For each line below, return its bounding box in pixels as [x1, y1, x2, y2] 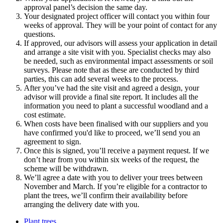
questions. [24, 29, 55, 38]
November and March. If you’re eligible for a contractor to [24, 182, 207, 191]
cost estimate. [24, 110, 66, 119]
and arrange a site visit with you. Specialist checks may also [24, 47, 211, 56]
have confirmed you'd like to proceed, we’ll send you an [24, 128, 200, 137]
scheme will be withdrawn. [24, 164, 109, 173]
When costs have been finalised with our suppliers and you [24, 119, 208, 128]
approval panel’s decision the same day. [24, 2, 147, 11]
